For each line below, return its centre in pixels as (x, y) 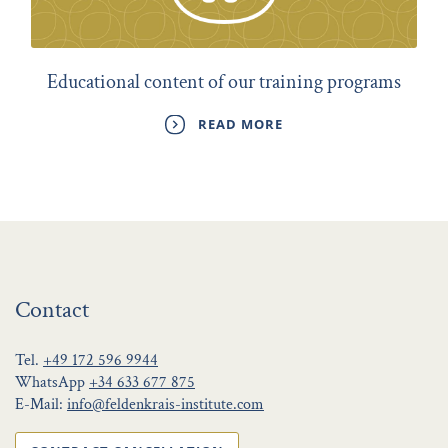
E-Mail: (41, 404)
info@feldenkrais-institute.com (165, 404)
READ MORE (240, 124)
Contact (52, 309)
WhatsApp (52, 382)
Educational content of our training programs (224, 82)
